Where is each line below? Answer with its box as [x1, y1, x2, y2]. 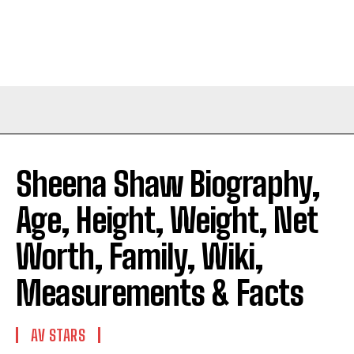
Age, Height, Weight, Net [16, 201, 317, 240]
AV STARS [31, 326, 85, 345]
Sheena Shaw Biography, [16, 164, 320, 204]
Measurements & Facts [16, 273, 303, 313]
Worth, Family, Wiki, [16, 237, 263, 277]
